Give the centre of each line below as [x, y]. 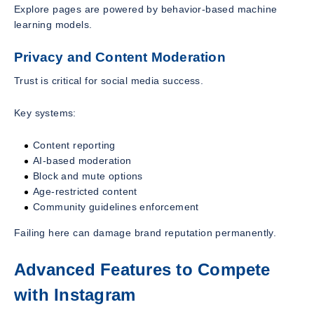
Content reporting [74, 145]
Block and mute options [88, 176]
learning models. [53, 25]
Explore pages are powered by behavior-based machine [146, 9]
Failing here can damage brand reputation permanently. [145, 232]
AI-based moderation [82, 160]
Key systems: [45, 112]
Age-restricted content [85, 191]
